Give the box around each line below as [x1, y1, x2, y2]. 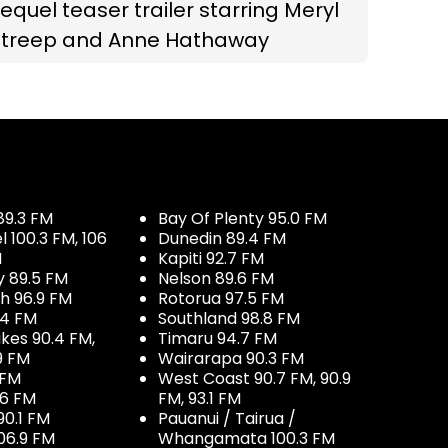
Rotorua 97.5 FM [158, 287, 284, 311]
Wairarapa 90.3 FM [158, 347, 304, 371]
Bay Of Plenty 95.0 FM [158, 207, 327, 231]
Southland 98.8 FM [158, 307, 300, 331]
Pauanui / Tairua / [158, 407, 296, 431]
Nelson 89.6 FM [158, 267, 274, 291]
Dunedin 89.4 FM [158, 227, 286, 251]
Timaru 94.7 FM [158, 327, 277, 351]
